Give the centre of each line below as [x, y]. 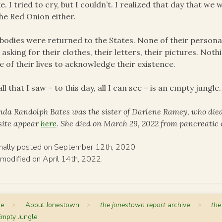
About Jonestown [53, 205]
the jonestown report [133, 205]
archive [178, 205]
